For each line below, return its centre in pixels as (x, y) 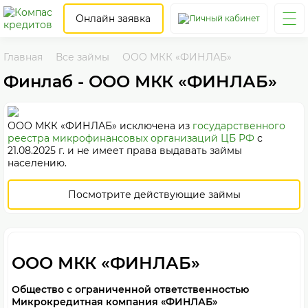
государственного (239, 126)
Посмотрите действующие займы (154, 195)
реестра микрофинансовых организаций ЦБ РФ (131, 138)
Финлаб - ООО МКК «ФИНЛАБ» (140, 81)
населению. (37, 163)
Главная (23, 57)
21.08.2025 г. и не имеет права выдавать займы (125, 151)
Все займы (82, 57)
